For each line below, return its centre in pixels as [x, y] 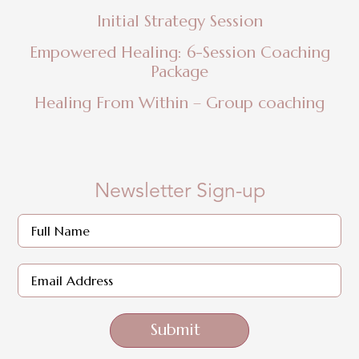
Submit [175, 329]
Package [179, 72]
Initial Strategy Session [179, 22]
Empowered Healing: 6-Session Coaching [179, 53]
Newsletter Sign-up [179, 192]
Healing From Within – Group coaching [179, 103]
